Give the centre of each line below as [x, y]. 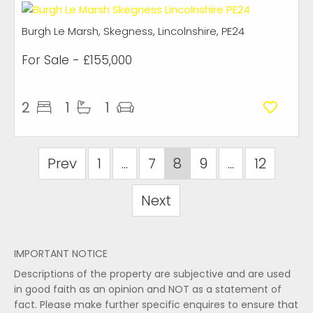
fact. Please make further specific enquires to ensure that [156, 305]
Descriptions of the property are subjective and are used [152, 274]
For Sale [45, 60]
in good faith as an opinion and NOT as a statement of [148, 289]
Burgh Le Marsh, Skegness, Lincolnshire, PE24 [133, 31]
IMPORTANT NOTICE [61, 254]
